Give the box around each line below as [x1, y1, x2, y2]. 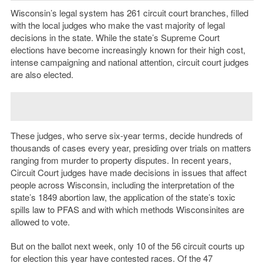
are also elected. [10, 68, 73, 81]
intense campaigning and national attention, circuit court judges [10, 56, 249, 69]
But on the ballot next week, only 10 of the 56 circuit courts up [10, 240, 244, 252]
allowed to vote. [10, 215, 70, 228]
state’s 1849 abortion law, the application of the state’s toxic [10, 191, 235, 204]
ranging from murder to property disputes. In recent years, [10, 154, 231, 167]
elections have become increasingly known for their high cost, [10, 43, 245, 56]
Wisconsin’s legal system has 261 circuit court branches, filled [10, 6, 248, 19]
